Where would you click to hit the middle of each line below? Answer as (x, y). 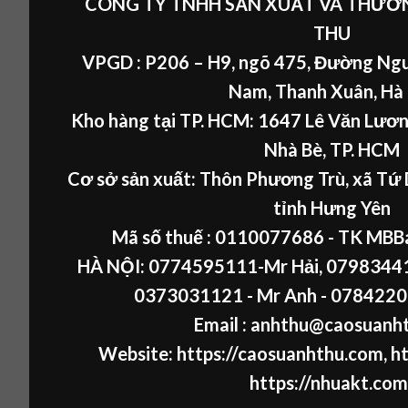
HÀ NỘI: (112, 266)
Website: (137, 354)
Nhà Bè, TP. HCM (332, 150)
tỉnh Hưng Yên (332, 208)
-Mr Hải (288, 266)
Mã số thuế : (163, 237)
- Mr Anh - (287, 296)
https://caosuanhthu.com (280, 354)
